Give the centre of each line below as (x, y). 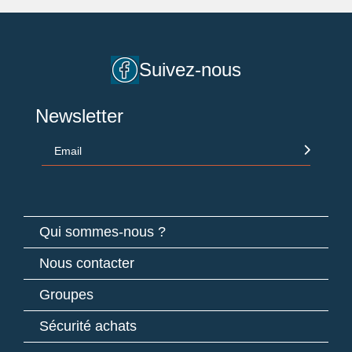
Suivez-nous (190, 69)
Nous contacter (87, 263)
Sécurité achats (88, 326)
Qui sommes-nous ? (103, 231)
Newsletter (79, 115)
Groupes (66, 294)
